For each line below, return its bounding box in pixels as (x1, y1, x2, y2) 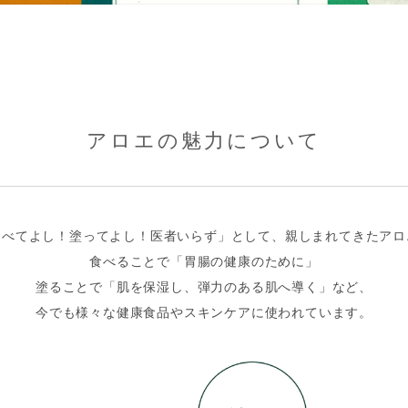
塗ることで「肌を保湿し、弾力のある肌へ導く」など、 (36, 279, 372, 294)
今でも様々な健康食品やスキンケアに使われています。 (36, 304, 372, 320)
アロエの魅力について (87, 128, 321, 152)
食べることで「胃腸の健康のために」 (89, 253, 319, 269)
